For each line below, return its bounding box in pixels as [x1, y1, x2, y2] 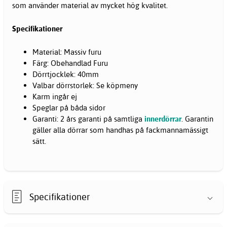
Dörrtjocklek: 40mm [32, 69, 99, 80]
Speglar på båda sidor [32, 103, 107, 113]
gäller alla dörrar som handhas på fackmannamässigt [32, 125, 208, 135]
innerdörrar [144, 114, 181, 124]
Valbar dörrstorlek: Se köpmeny [32, 81, 138, 91]
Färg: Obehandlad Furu [32, 58, 108, 68]
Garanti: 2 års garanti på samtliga [32, 114, 144, 124]
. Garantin [181, 114, 213, 124]
